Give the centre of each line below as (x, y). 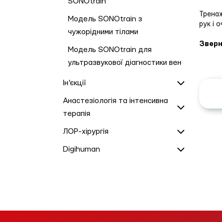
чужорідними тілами (103, 32)
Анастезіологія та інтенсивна (115, 101)
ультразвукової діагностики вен (125, 63)
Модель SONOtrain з (105, 19)
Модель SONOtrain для (110, 50)
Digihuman (82, 149)
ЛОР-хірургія (86, 132)
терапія (77, 114)
